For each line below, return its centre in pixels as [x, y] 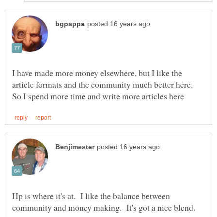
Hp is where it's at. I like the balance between [91, 196]
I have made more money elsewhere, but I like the [97, 72]
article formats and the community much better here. [102, 84]
